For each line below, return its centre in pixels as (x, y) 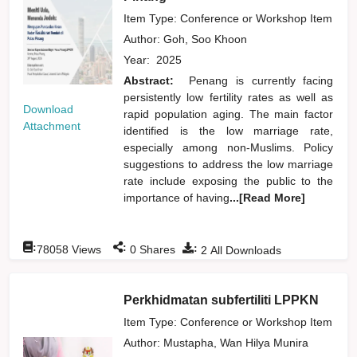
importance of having (177, 197)
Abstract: (153, 80)
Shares (156, 249)
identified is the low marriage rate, (229, 130)
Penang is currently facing (261, 80)
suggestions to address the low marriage (229, 164)
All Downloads (245, 250)
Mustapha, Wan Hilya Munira (238, 342)
